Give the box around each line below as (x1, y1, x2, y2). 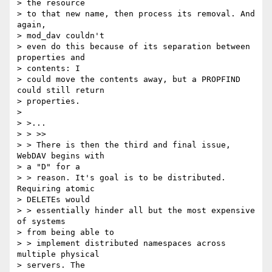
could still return (17, 86, 104, 95)
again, (17, 20, 51, 30)
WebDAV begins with (17, 151, 109, 161)
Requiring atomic (17, 184, 100, 194)
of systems (17, 217, 70, 226)
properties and (17, 53, 90, 63)
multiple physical (17, 250, 104, 259)
